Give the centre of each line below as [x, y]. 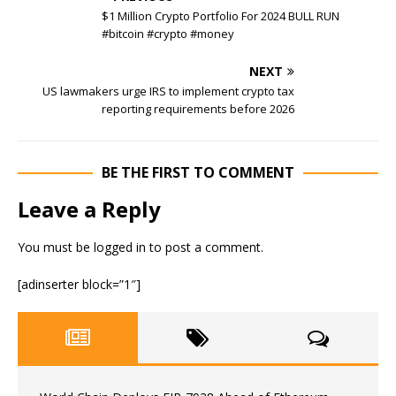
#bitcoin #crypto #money [168, 34]
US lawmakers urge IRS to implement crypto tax [168, 91]
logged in [120, 247]
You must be [56, 247]
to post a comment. [205, 247]
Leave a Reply [89, 209]
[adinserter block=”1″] [79, 284]
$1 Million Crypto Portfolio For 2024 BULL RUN [221, 16]
